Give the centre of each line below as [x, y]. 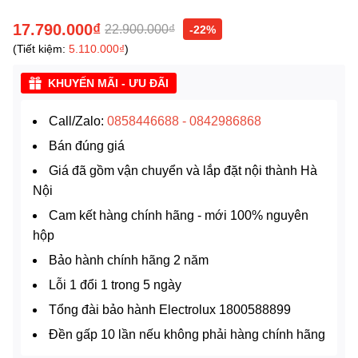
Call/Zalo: [78, 121]
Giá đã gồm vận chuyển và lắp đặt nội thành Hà [183, 170]
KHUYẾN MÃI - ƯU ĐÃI [108, 82]
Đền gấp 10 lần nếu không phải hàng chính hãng [187, 334]
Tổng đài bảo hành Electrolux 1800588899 [170, 309]
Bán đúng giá [87, 145]
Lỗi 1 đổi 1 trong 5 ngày [115, 284]
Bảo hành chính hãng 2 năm [129, 260]
